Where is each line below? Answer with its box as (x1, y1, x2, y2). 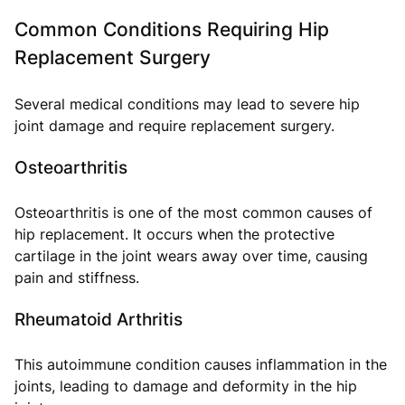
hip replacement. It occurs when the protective (14, 224, 334, 243)
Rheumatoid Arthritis (14, 307, 183, 330)
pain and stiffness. (14, 268, 139, 287)
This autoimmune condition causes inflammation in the (14, 354, 387, 373)
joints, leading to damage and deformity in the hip (14, 376, 357, 395)
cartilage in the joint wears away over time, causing (14, 246, 368, 265)
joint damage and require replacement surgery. (14, 116, 334, 135)
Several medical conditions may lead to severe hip (14, 94, 360, 113)
